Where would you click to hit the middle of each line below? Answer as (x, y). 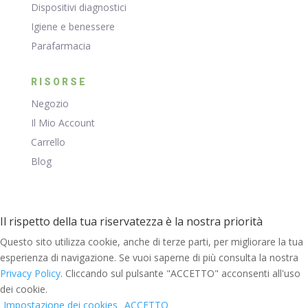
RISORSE (59, 82)
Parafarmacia (60, 46)
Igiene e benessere (73, 27)
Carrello (48, 142)
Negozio (49, 104)
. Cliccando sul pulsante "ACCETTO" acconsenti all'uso (180, 274)
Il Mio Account (63, 123)
